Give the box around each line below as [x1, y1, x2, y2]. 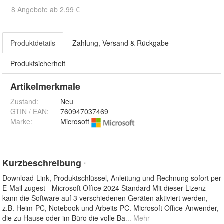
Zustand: [10, 96, 38, 107]
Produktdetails [10, 38, 55, 48]
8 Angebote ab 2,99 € [11, 4, 80, 15]
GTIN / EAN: [10, 106, 49, 117]
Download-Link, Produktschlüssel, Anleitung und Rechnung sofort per [2, 172, 221, 183]
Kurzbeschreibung [2, 156, 84, 169]
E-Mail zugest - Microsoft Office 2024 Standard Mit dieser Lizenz [2, 182, 206, 193]
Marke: [10, 116, 32, 127]
